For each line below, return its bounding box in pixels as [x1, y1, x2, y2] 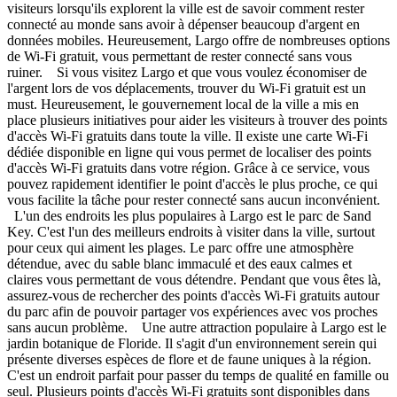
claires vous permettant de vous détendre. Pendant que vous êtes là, [7, 272, 381, 288]
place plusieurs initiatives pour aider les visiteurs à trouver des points [7, 113, 387, 128]
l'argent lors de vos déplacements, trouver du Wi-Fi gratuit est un [7, 81, 366, 97]
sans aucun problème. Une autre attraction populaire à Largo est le [7, 320, 386, 336]
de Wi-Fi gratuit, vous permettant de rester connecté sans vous [7, 49, 352, 65]
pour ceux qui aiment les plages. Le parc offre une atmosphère [7, 240, 354, 256]
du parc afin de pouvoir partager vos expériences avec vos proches [7, 304, 378, 320]
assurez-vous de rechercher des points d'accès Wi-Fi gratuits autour [7, 288, 379, 304]
